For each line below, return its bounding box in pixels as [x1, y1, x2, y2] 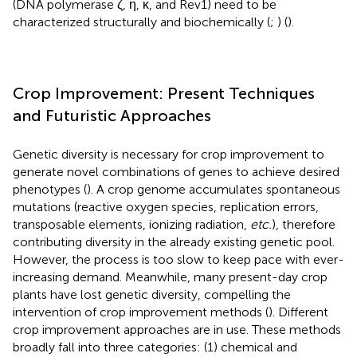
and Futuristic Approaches [13, 105, 211, 125]
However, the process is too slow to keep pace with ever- [13, 251, 344, 267]
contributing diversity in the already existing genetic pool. [13, 233, 335, 249]
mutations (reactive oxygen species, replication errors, [13, 198, 319, 214]
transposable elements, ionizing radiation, [13, 216, 250, 232]
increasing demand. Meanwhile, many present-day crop [13, 269, 328, 284]
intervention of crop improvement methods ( [13, 304, 269, 320]
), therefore [272, 216, 335, 232]
